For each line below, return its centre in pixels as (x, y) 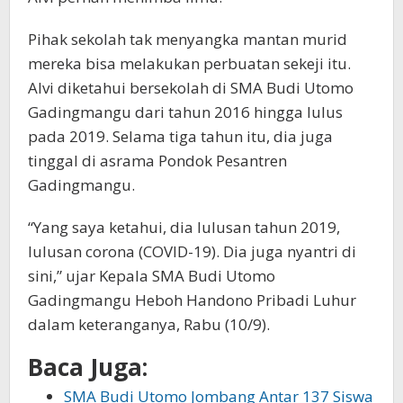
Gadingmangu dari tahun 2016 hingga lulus (185, 112)
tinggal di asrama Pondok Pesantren (157, 161)
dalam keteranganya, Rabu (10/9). (149, 325)
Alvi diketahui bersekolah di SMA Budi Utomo (191, 88)
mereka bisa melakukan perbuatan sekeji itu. (189, 64)
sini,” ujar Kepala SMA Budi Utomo (152, 276)
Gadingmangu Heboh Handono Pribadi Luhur (192, 300)
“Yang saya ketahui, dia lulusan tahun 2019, (184, 228)
